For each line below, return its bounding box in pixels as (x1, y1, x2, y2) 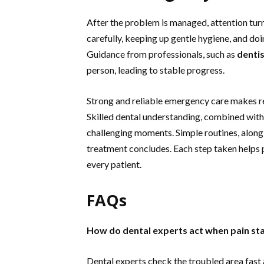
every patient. (87, 158, 141, 170)
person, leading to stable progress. (87, 64, 225, 75)
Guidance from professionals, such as (87, 48, 237, 60)
